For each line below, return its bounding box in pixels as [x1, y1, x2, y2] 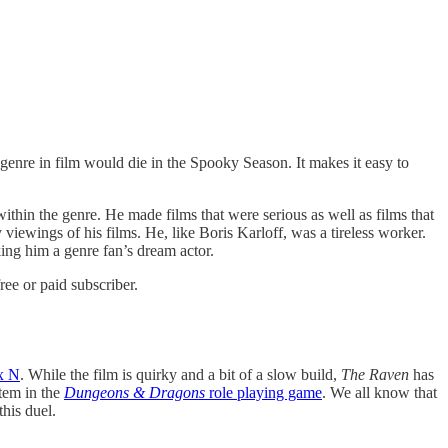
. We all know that [322, 384, 437, 402]
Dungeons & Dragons [64, 384, 205, 402]
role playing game [205, 384, 322, 402]
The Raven [341, 366, 409, 384]
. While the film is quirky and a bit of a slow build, [20, 366, 341, 384]
